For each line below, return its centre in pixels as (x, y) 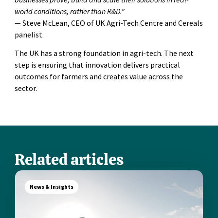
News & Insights (52, 186)
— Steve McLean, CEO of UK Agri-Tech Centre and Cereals (109, 23)
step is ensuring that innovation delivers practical (97, 65)
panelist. (30, 34)
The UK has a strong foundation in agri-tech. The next (104, 53)
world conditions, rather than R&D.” (70, 11)
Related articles (69, 159)
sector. (26, 88)
